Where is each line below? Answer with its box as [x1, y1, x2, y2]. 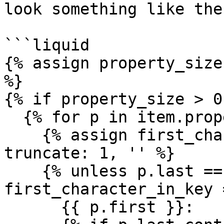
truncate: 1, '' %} [4, 144, 175, 162]
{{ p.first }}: [4, 198, 194, 216]
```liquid [4, 36, 89, 54]
